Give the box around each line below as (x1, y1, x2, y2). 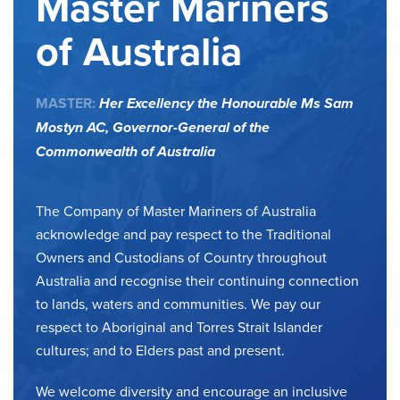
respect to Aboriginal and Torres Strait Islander (36, 316, 322, 337)
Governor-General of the (112, 116, 270, 137)
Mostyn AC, (36, 116, 112, 137)
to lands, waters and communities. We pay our (36, 293, 321, 313)
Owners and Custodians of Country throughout (36, 246, 327, 267)
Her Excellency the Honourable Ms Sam (99, 92, 354, 113)
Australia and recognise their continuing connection (36, 270, 359, 290)
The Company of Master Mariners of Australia (36, 200, 316, 221)
